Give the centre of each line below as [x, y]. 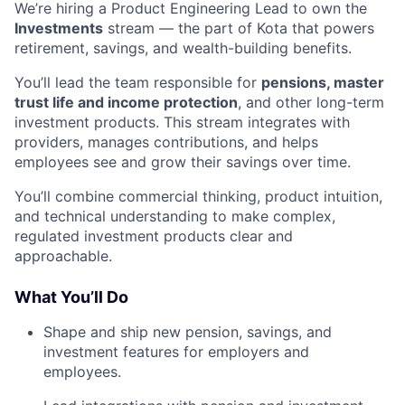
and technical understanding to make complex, [175, 216]
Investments [59, 28]
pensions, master [323, 82]
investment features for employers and [176, 351]
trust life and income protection [126, 102]
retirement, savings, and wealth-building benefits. [183, 47]
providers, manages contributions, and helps [166, 141]
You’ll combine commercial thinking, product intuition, [198, 196]
